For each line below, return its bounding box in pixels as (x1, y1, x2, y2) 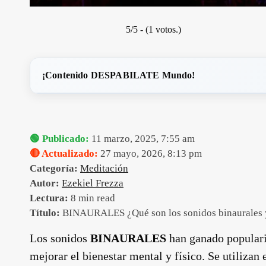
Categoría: (30, 163, 78, 174)
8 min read (68, 192, 115, 204)
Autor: (30, 178, 59, 189)
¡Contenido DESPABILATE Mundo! (42, 70, 195, 80)
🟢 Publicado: (30, 133, 89, 144)
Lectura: (30, 192, 68, 204)
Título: (30, 207, 60, 218)
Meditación (80, 163, 128, 174)
